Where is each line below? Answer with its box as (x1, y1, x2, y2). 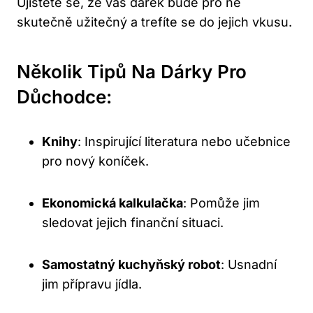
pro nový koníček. (42, 154, 149, 169)
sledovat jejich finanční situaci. (42, 215, 224, 231)
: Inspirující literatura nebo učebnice (78, 134, 291, 150)
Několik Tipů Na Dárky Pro (17, 61, 247, 83)
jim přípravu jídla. (42, 277, 142, 292)
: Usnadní (221, 257, 277, 272)
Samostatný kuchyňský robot (42, 257, 221, 272)
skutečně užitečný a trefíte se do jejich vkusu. (17, 15, 292, 30)
